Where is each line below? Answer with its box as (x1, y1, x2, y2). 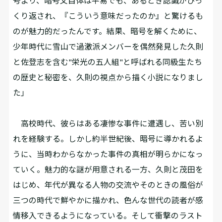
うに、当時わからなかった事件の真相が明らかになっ (13, 149, 204, 159)
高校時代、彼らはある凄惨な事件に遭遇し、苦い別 (13, 118, 204, 128)
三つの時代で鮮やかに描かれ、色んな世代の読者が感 (13, 195, 204, 205)
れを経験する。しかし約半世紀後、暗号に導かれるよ (13, 134, 204, 144)
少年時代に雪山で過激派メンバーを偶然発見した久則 (13, 41, 204, 51)
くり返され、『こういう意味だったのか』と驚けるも (13, 10, 204, 20)
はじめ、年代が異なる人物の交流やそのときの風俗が (13, 180, 204, 190)
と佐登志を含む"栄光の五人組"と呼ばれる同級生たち (13, 56, 203, 66)
